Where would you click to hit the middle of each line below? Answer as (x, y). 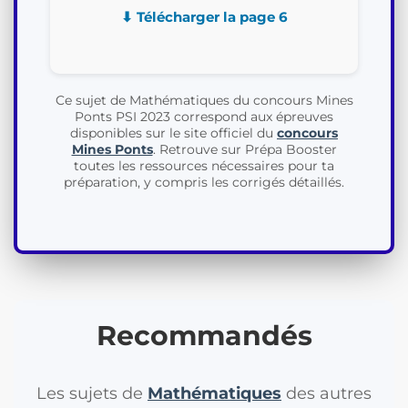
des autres (326, 394)
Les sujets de (92, 394)
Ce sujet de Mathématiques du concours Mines (204, 101)
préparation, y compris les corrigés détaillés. (204, 183)
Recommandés (204, 336)
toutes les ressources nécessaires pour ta (204, 166)
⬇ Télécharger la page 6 (204, 17)
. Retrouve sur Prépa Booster (245, 150)
